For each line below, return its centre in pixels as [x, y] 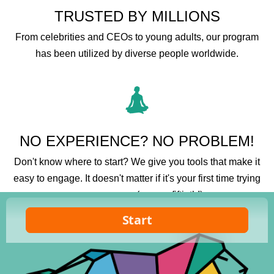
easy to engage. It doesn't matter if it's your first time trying [137, 178]
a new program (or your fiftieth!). [137, 194]
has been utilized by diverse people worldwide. [137, 54]
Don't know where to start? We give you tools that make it [137, 161]
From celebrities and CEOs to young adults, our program [137, 37]
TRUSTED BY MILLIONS [137, 17]
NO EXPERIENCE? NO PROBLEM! [137, 141]
